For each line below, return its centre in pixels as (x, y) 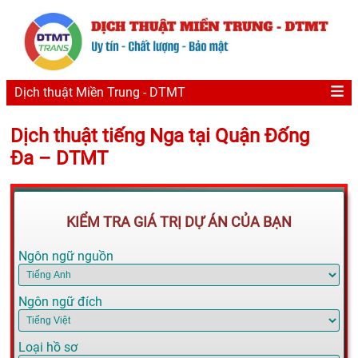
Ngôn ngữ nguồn (66, 257)
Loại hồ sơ (48, 348)
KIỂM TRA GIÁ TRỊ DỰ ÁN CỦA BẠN (179, 222)
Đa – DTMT (59, 158)
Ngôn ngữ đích (60, 302)
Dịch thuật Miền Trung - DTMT (100, 93)
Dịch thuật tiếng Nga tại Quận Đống (160, 135)
